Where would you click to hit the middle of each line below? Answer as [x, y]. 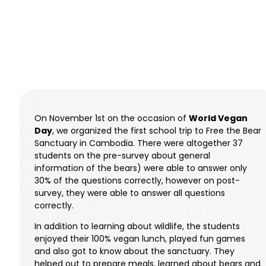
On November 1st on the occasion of [112, 118]
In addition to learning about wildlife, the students [137, 227]
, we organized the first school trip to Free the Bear [157, 131]
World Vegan [218, 118]
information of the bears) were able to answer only [141, 168]
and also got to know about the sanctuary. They [134, 251]
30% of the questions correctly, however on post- [137, 181]
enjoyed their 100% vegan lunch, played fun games [140, 239]
